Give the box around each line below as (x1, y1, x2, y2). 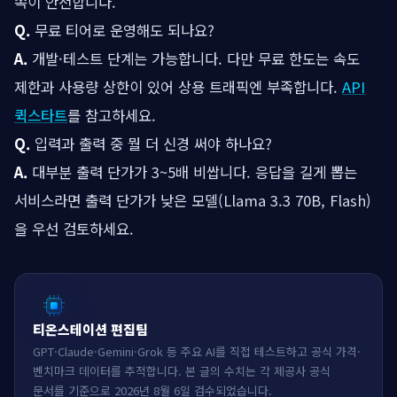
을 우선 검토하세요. (14, 217, 134, 239)
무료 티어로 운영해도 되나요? (30, 19, 214, 41)
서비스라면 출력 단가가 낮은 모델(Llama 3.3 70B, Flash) (14, 189, 371, 211)
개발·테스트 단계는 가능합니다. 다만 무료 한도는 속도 (27, 47, 360, 69)
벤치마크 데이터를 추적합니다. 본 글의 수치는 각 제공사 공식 (33, 362, 331, 379)
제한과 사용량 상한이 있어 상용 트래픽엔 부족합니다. (14, 75, 342, 97)
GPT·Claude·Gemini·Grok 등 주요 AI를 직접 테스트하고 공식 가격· (33, 342, 361, 360)
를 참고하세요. (67, 104, 156, 126)
